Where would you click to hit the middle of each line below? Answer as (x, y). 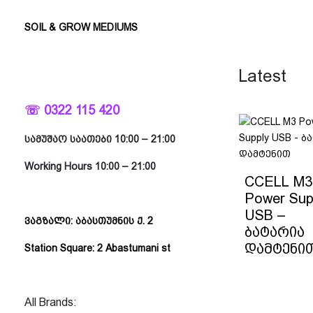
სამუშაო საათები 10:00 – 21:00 (100, 139)
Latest (262, 76)
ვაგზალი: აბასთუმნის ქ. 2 (89, 221)
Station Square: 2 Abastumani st (97, 248)
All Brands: (51, 302)
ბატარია (275, 232)
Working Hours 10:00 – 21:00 (90, 166)
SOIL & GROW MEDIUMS (81, 27)
